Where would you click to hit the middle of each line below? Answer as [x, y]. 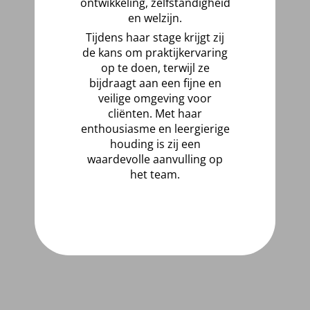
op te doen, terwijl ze [155, 68]
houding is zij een [155, 144]
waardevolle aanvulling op [155, 159]
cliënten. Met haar [155, 113]
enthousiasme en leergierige [155, 129]
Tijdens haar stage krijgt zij [155, 37]
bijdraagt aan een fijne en [155, 83]
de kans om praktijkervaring [155, 53]
